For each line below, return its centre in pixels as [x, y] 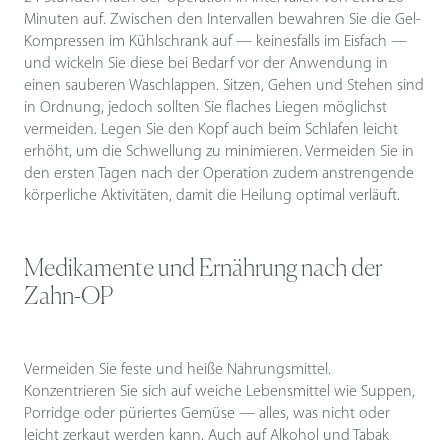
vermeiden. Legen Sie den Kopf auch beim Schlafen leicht [211, 130]
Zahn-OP [68, 297]
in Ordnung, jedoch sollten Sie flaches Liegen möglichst [205, 108]
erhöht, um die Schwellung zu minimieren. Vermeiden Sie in [219, 152]
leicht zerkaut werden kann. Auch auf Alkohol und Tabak [206, 436]
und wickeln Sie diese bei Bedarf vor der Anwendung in [206, 64]
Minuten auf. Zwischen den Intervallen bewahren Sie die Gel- [222, 20]
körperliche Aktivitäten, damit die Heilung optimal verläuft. [212, 196]
